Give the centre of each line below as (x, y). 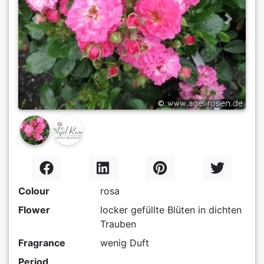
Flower (34, 209)
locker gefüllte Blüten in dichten (171, 209)
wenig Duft (124, 242)
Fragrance (42, 242)
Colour (34, 191)
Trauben (118, 224)
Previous (54, 25)
